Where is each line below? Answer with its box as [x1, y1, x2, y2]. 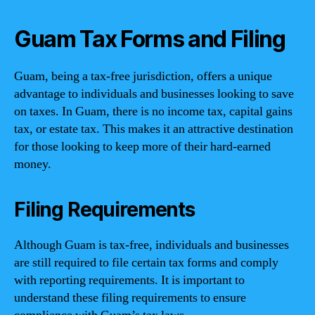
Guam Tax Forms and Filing [14, 25, 285, 53]
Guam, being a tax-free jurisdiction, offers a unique [14, 68, 272, 84]
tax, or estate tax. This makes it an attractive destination [14, 121, 293, 137]
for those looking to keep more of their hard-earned [14, 139, 271, 155]
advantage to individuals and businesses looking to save [14, 86, 294, 102]
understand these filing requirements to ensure [14, 290, 246, 306]
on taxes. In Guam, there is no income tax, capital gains [14, 103, 292, 120]
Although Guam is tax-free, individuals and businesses [14, 237, 289, 253]
